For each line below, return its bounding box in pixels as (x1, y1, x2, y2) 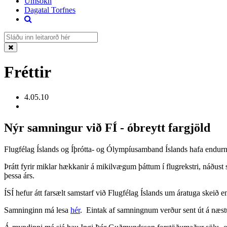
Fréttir (4, 63, 51, 82)
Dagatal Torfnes (24, 6, 75, 14)
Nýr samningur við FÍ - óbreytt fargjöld (4, 121, 210, 134)
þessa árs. (4, 171, 36, 180)
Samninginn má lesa (4, 205, 70, 214)
